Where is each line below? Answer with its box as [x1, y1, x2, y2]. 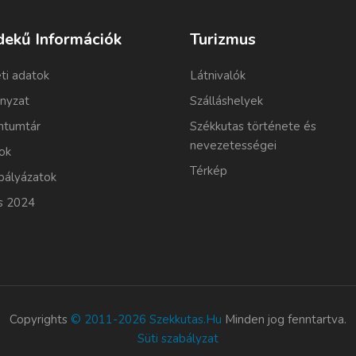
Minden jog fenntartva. [222, 311, 346, 327]
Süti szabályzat [137, 330, 219, 346]
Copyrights [10, 311, 71, 327]
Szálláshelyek [190, 92, 263, 109]
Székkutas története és [190, 118, 316, 134]
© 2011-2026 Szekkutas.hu [71, 311, 222, 327]
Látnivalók [190, 67, 246, 83]
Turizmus [190, 28, 256, 50]
